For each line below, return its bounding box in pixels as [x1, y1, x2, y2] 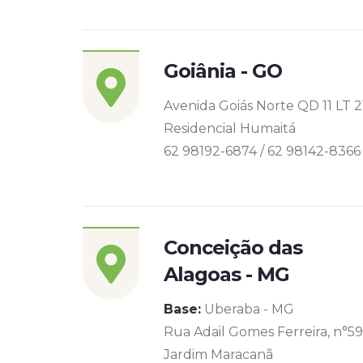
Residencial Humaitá [164, 121, 296, 136]
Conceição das [164, 236, 303, 259]
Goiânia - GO [164, 59, 283, 83]
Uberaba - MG [201, 301, 294, 317]
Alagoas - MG [164, 263, 290, 286]
